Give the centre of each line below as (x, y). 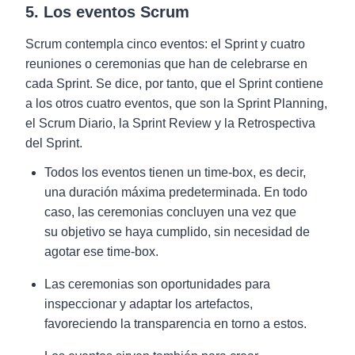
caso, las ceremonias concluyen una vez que (170, 212)
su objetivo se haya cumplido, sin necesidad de (177, 232)
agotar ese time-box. (101, 252)
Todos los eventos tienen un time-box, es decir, (175, 172)
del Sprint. (54, 143)
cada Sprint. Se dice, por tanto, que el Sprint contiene (174, 84)
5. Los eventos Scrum (107, 12)
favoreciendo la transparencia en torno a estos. (176, 324)
